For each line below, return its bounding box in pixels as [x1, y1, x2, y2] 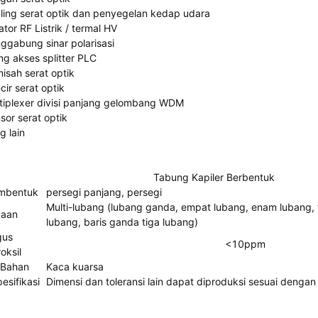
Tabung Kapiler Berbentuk [153, 171, 275, 183]
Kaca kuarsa [46, 261, 104, 273]
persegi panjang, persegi [46, 186, 162, 198]
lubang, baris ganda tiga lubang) [46, 216, 198, 228]
